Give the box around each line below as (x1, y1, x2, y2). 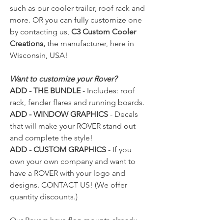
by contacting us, (10, 27, 71, 36)
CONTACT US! (41, 180, 93, 190)
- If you (108, 144, 132, 154)
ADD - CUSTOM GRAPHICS (10, 144, 106, 154)
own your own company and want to (10, 156, 136, 166)
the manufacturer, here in (45, 38, 134, 48)
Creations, (10, 38, 45, 48)
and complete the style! (10, 133, 93, 142)
